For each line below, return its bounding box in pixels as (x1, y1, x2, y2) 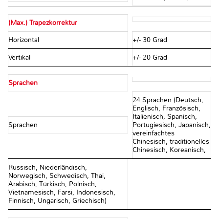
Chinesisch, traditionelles (132, 137, 209, 146)
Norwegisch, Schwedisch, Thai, (8, 172, 106, 180)
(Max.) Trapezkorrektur (8, 19, 77, 27)
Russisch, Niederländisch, (8, 163, 87, 172)
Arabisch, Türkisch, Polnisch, (8, 180, 97, 189)
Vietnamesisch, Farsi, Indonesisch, (8, 188, 115, 197)
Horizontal (8, 36, 41, 44)
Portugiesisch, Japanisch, (132, 121, 211, 130)
